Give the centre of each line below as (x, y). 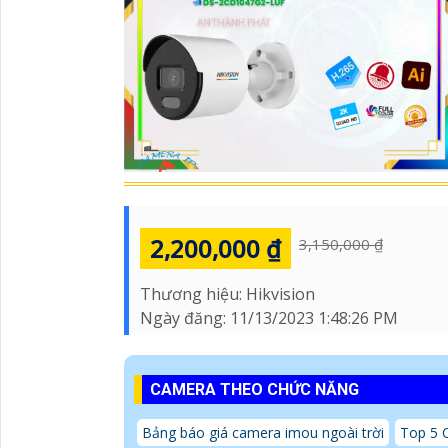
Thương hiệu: (193, 293)
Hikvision (280, 293)
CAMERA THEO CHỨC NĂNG (254, 389)
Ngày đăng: (185, 317)
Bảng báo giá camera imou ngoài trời (263, 432)
